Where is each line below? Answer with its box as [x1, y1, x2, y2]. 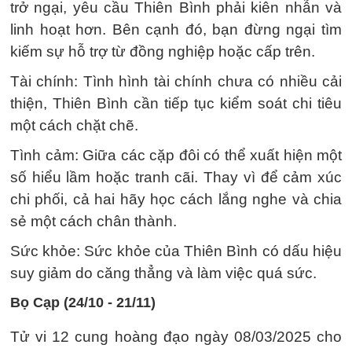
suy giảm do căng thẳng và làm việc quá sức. [10, 265, 317, 281]
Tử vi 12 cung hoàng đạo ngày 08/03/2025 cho [10, 328, 342, 345]
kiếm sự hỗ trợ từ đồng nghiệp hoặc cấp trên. [10, 43, 315, 60]
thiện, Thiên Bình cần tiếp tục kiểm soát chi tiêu [10, 95, 342, 112]
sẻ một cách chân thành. [10, 213, 177, 229]
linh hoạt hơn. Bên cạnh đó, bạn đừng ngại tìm [10, 21, 342, 38]
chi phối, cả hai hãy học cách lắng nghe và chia [10, 191, 342, 207]
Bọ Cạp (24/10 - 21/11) [10, 295, 156, 310]
